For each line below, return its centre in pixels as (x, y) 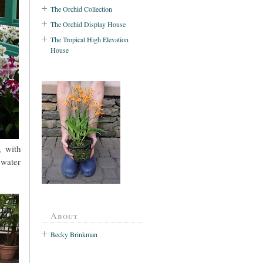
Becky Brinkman (74, 235)
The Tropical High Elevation (90, 39)
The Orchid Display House (88, 24)
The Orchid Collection (81, 9)
